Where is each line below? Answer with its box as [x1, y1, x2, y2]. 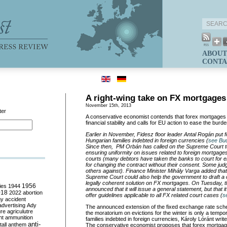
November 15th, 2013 [86, 103, 131, 108]
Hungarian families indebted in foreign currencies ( [86, 137, 208, 143]
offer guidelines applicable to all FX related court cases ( [86, 192, 222, 198]
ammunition [5, 214, 33, 220]
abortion [23, 190, 43, 196]
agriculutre [7, 208, 33, 214]
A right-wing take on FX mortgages [86, 93, 226, 102]
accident [5, 196, 26, 202]
